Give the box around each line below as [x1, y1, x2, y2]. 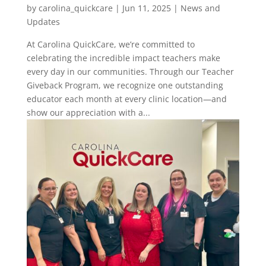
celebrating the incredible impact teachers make [26, 52, 220, 64]
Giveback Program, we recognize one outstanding [26, 79, 223, 91]
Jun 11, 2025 [122, 2, 171, 14]
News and [180, 2, 220, 14]
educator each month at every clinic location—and [26, 93, 227, 104]
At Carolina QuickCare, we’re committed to [26, 38, 195, 50]
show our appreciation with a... [26, 106, 150, 118]
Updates [26, 15, 60, 27]
